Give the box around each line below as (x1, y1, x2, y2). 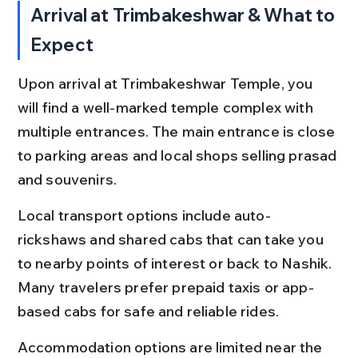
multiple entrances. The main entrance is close (17, 122, 339, 141)
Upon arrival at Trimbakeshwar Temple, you (17, 74, 316, 93)
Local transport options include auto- (17, 206, 271, 225)
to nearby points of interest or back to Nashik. (17, 254, 336, 272)
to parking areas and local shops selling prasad (17, 146, 340, 165)
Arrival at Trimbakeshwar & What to (30, 4, 339, 26)
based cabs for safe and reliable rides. (17, 302, 280, 320)
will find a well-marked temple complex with (17, 98, 316, 117)
